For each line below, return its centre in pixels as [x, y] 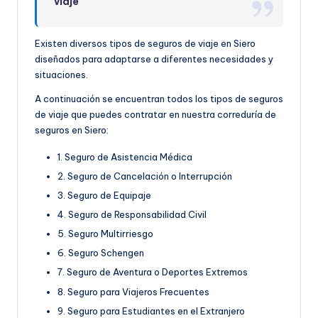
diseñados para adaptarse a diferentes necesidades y [154, 59]
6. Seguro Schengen [101, 253]
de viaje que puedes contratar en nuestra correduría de [155, 114]
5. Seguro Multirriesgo [105, 234]
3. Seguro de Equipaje [104, 196]
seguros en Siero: [72, 130]
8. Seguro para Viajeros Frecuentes [133, 291]
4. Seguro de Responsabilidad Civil [132, 215]
